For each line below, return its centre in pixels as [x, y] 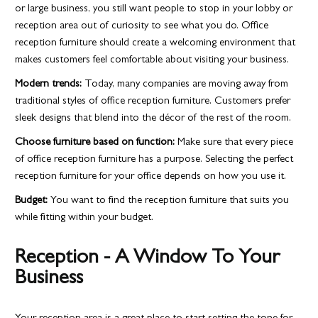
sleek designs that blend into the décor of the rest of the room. [153, 119]
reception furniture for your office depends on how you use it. [151, 177]
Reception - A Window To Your [148, 258]
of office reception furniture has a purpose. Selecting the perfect [154, 160]
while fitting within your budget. [84, 218]
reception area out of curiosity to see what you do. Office [142, 26]
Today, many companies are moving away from [187, 84]
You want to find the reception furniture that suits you [170, 201]
